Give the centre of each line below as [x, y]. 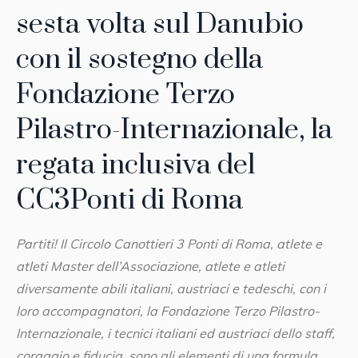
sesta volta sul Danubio [160, 25]
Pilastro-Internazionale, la [174, 131]
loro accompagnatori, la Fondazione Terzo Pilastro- [168, 311]
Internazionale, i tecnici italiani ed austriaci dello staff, [175, 334]
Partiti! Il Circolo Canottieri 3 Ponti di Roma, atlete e [169, 244]
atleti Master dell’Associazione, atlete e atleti [150, 267]
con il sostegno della [139, 60]
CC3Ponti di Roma [129, 201]
